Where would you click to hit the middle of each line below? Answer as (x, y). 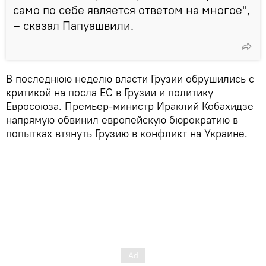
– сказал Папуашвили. (73, 25)
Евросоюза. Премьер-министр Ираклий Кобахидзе (130, 106)
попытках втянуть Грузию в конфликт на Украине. (127, 133)
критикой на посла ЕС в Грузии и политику (110, 92)
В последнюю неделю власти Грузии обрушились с (130, 78)
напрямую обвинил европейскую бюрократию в (122, 119)
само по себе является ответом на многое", (132, 9)
